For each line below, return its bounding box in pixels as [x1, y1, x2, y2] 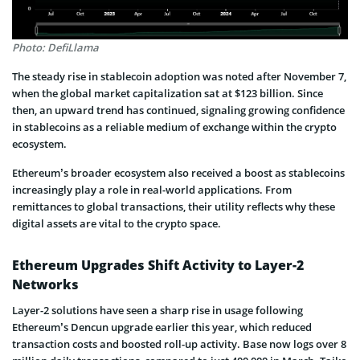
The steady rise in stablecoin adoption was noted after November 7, [12, 68, 346, 84]
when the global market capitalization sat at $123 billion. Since [12, 85, 323, 100]
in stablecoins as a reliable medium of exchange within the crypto [12, 119, 337, 134]
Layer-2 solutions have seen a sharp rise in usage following [12, 302, 303, 317]
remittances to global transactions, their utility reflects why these [12, 198, 335, 214]
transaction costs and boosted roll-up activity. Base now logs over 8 [12, 336, 346, 351]
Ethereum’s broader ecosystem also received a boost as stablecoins [12, 165, 345, 180]
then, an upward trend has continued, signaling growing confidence [12, 102, 345, 117]
